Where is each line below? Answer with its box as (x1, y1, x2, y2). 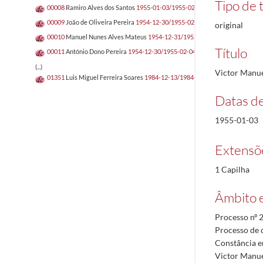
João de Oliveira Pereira (66, 18, 134, 26)
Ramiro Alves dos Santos (66, 4, 135, 12)
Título (215, 45, 247, 61)
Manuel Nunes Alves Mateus (66, 33, 147, 41)
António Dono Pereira (66, 48, 127, 56)
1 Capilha (215, 164, 249, 174)
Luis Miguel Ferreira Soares (66, 73, 143, 82)
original (215, 20, 243, 30)
